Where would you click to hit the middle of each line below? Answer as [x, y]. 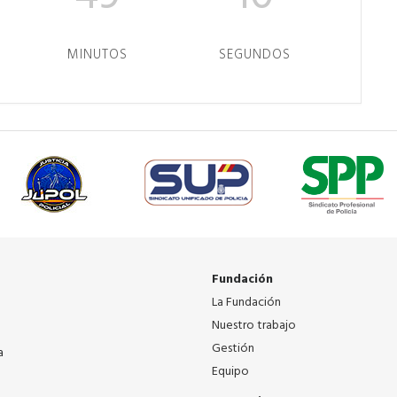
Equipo [230, 372]
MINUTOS [97, 55]
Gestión [233, 349]
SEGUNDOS [255, 55]
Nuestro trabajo [254, 326]
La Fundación [246, 303]
